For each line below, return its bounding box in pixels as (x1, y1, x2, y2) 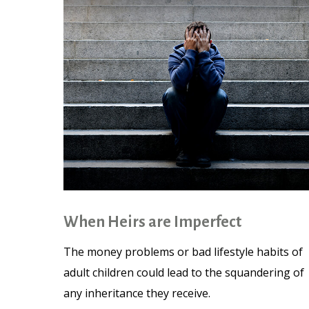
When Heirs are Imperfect (63, 214, 241, 231)
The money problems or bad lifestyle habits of (63, 244, 303, 260)
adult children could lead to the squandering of (63, 265, 304, 281)
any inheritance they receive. (63, 286, 210, 301)
